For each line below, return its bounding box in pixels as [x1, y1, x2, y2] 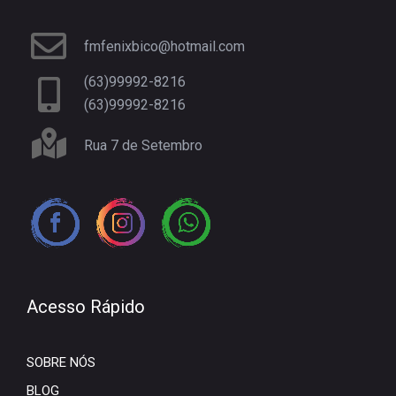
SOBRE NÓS [27, 354, 95, 370]
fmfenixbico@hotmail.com [84, 37, 245, 55]
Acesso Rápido [27, 295, 145, 317]
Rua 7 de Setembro [84, 136, 202, 154]
